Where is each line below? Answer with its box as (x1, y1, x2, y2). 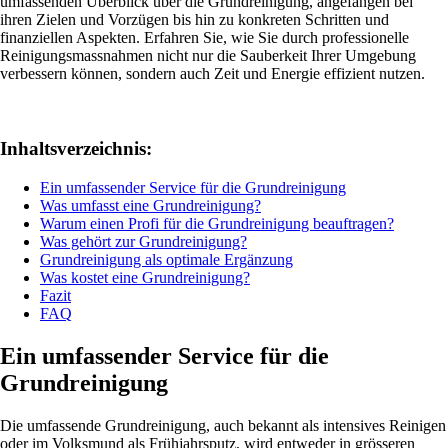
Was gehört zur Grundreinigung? (40, 232, 247, 250)
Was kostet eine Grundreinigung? (40, 268, 250, 286)
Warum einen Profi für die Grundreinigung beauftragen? (40, 214, 394, 232)
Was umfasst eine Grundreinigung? (40, 196, 261, 214)
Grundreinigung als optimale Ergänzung (40, 250, 293, 268)
